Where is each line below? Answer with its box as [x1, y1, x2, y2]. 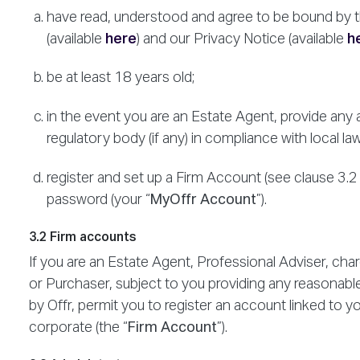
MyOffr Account [149, 192, 256, 207]
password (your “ [46, 192, 150, 207]
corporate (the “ [29, 320, 128, 335]
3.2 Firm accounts [29, 231, 137, 244]
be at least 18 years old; [46, 71, 194, 86]
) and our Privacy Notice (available [136, 31, 347, 47]
